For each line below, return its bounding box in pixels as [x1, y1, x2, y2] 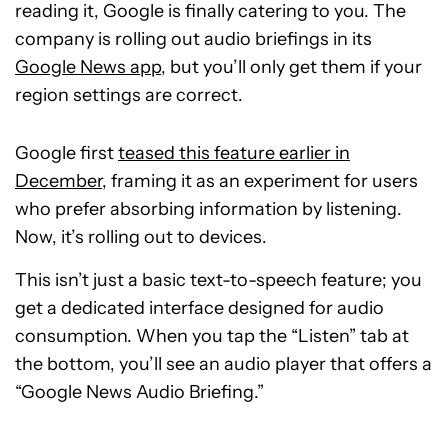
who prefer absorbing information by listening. [15, 198, 402, 221]
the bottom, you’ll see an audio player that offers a [15, 353, 432, 376]
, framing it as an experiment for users [102, 170, 418, 193]
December [15, 170, 102, 193]
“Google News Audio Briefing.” [15, 381, 264, 404]
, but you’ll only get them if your [161, 56, 422, 79]
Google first [15, 142, 118, 165]
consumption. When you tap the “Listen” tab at [15, 325, 409, 348]
